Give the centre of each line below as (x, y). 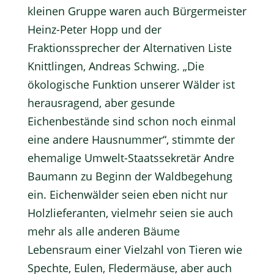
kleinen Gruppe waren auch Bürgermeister (137, 11)
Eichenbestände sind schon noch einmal (131, 121)
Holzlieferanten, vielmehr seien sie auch (130, 213)
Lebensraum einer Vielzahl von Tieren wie (135, 250)
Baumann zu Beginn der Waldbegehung (130, 176)
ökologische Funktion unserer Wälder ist (131, 84)
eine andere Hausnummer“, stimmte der (131, 139)
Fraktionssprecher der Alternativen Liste (129, 48)
